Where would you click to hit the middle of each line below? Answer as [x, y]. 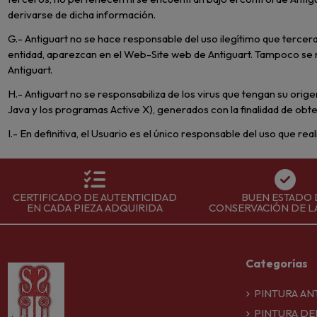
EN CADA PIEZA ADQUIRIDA [95, 207]
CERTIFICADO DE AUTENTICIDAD [95, 197]
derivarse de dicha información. [82, 15]
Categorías [277, 263]
